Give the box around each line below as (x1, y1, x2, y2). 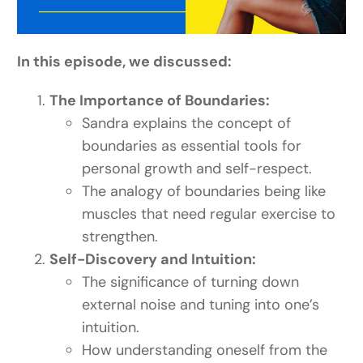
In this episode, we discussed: (17, 52, 233, 72)
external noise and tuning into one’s (82, 295, 320, 315)
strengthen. (82, 227, 159, 247)
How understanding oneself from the (82, 340, 328, 361)
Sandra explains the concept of (82, 113, 292, 134)
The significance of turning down (82, 272, 300, 293)
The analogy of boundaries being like (82, 181, 327, 202)
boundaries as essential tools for (82, 136, 302, 156)
